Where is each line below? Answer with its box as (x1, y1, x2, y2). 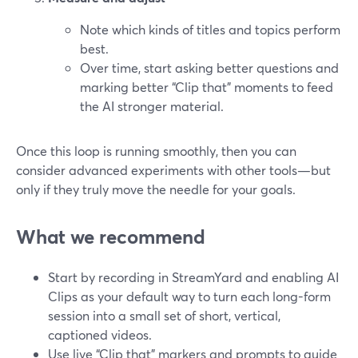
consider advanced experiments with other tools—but (16, 161, 331, 178)
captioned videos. (48, 326, 152, 343)
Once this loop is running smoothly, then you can (16, 142, 296, 159)
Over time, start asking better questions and (80, 59, 339, 76)
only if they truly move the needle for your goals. (16, 181, 296, 197)
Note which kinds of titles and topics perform (80, 21, 340, 38)
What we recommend (16, 224, 205, 249)
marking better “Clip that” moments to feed (80, 78, 333, 95)
